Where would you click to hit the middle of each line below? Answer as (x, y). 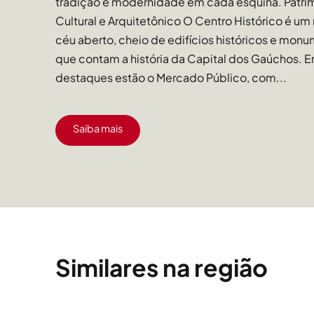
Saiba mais (98, 129)
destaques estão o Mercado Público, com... (171, 77)
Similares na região (162, 267)
